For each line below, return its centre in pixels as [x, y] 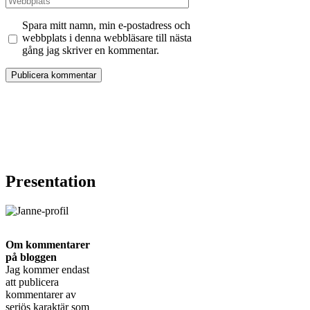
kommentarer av [41, 295]
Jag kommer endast [47, 270]
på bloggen [31, 257]
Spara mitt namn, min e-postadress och [106, 26]
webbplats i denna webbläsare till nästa [107, 38]
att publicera [32, 282]
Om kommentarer [48, 245]
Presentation [51, 182]
